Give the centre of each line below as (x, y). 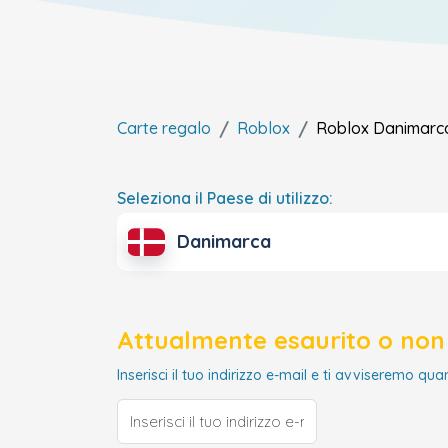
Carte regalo (164, 128)
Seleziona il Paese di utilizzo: (225, 198)
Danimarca (224, 242)
